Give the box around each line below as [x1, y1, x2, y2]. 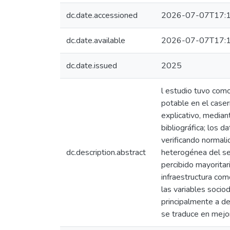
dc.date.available [66, 35, 125, 46]
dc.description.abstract [66, 147, 146, 158]
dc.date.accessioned [66, 10, 138, 21]
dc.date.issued [66, 60, 117, 71]
